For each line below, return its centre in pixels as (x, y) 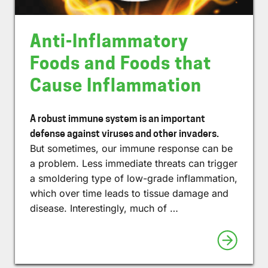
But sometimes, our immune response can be (131, 149)
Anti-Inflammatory (109, 41)
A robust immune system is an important (118, 119)
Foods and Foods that (121, 63)
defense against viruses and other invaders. (124, 134)
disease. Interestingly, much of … (104, 208)
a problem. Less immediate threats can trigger (134, 164)
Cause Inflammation (116, 86)
